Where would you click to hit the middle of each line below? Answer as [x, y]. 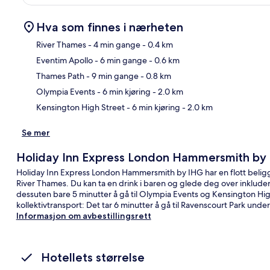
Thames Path [60, 76]
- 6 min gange [120, 60]
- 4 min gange [113, 44]
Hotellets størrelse [93, 257]
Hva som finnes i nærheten [110, 27]
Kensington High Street [80, 107]
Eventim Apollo [64, 60]
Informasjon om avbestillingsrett [83, 215]
